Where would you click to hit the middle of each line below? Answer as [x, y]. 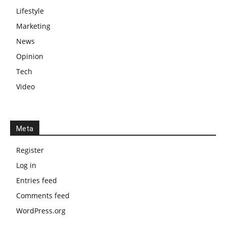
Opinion [30, 56]
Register [30, 150]
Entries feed [37, 181]
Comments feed [43, 196]
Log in [26, 165]
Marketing [33, 26]
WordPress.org [41, 211]
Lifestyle [30, 11]
